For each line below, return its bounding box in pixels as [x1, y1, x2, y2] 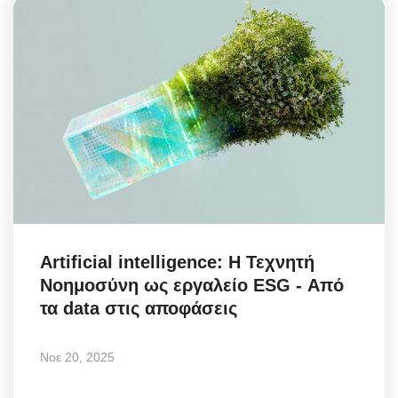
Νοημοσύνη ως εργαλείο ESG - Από [40, 275, 344, 296]
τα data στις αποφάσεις [40, 298, 237, 319]
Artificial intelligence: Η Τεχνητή [40, 252, 314, 273]
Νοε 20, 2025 [40, 350, 115, 365]
